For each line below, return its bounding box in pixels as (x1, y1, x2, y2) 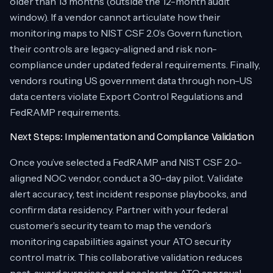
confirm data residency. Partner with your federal (10, 204, 228, 216)
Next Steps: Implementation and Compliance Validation (10, 131, 254, 143)
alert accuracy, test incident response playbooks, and (10, 188, 247, 200)
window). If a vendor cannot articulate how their (10, 11, 221, 23)
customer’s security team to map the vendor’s (10, 219, 211, 232)
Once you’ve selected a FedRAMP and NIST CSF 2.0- (10, 156, 242, 168)
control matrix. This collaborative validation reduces (10, 251, 243, 263)
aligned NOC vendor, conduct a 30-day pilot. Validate (10, 172, 243, 184)
